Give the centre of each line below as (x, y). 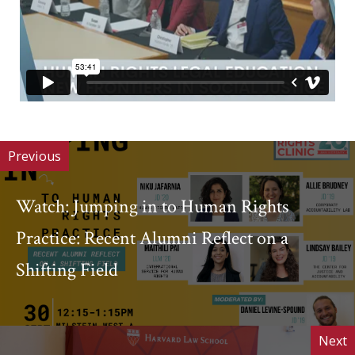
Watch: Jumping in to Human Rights (152, 206)
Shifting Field (67, 269)
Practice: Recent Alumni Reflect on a (152, 238)
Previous (34, 157)
